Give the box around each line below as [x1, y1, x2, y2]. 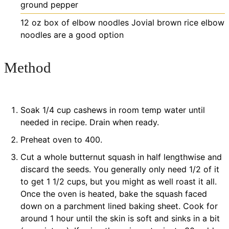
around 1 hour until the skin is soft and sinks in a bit [20, 213, 220, 224]
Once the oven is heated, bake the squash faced [20, 189, 207, 199]
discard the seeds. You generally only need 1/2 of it [20, 164, 219, 175]
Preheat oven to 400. [20, 134, 102, 145]
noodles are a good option [20, 29, 124, 40]
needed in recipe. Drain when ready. [20, 117, 159, 128]
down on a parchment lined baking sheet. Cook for [20, 201, 218, 212]
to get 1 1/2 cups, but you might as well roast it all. [20, 176, 217, 187]
